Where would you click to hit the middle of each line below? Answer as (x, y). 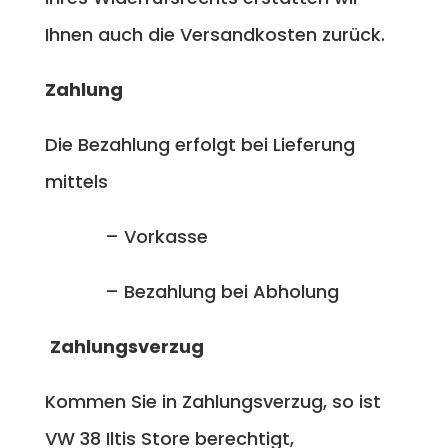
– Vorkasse (126, 236)
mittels (76, 181)
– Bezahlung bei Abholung (191, 291)
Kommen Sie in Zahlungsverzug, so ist (212, 401)
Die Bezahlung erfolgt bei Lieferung (199, 144)
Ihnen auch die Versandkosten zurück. (214, 34)
